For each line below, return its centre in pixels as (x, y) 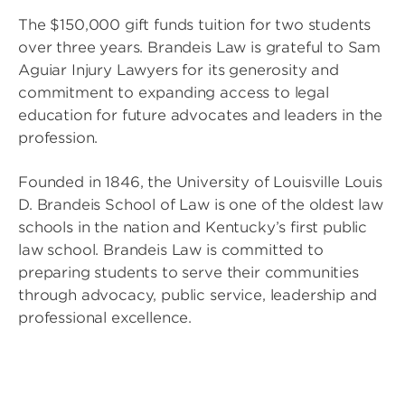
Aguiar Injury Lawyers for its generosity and (179, 70)
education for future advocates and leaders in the (201, 115)
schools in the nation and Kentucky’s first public (193, 227)
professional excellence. (105, 318)
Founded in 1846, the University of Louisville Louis (200, 182)
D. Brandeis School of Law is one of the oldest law (201, 205)
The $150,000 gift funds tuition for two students (195, 25)
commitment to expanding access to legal (174, 93)
